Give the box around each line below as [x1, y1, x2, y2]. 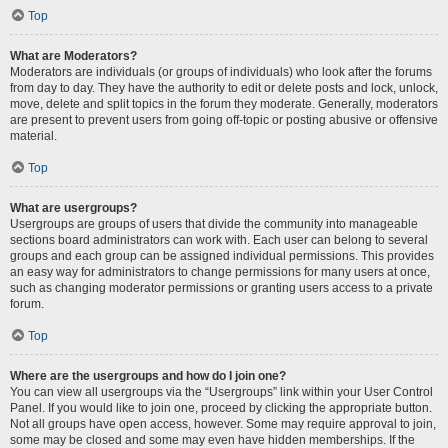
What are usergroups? [10, 201, 137, 215]
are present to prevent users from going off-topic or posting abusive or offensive [10, 113, 438, 127]
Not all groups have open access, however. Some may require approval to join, [10, 417, 436, 431]
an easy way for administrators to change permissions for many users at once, [10, 265, 430, 279]
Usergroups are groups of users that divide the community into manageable [10, 217, 418, 231]
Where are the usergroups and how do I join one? [10, 369, 286, 383]
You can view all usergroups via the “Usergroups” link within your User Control [10, 385, 433, 399]
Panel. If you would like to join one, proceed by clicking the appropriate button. [10, 401, 432, 415]
